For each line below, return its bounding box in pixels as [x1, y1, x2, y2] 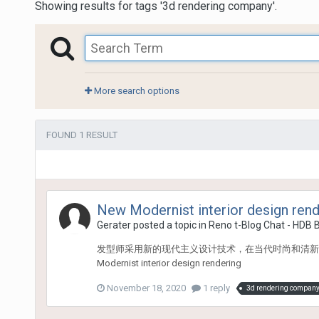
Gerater [96, 219, 131, 231]
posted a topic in [130, 219, 209, 231]
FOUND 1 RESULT [46, 129, 117, 140]
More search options [91, 85, 179, 96]
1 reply [200, 282, 230, 293]
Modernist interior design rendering [96, 257, 241, 268]
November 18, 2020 [106, 282, 186, 293]
